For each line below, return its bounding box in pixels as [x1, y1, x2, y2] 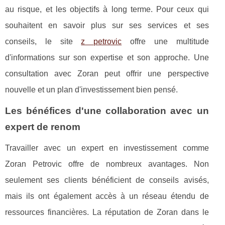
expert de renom [5, 122, 80, 133]
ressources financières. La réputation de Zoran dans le [5, 208, 209, 217]
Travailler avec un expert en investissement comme [5, 144, 209, 153]
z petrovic [81, 37, 122, 46]
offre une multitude [122, 37, 209, 46]
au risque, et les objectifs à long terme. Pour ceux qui [5, 5, 209, 14]
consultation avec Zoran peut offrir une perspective [5, 69, 209, 78]
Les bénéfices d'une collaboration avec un [5, 105, 209, 117]
